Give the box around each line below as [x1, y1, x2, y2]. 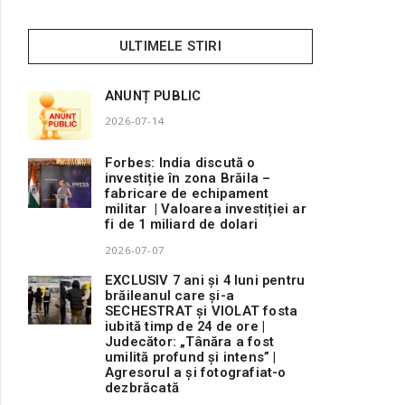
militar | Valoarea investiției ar [105, 201, 306, 218]
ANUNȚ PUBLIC [105, 88, 202, 104]
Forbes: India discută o [105, 155, 256, 172]
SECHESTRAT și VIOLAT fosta [105, 302, 298, 319]
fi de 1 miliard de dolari [105, 216, 258, 233]
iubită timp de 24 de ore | [105, 317, 266, 334]
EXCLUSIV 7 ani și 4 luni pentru [105, 271, 306, 288]
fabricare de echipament [105, 185, 269, 202]
